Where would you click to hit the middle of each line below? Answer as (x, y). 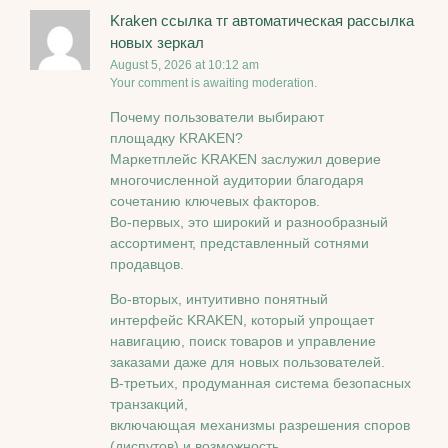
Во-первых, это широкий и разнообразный (249, 221)
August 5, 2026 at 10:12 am (184, 65)
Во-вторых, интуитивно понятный (219, 299)
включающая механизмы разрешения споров (260, 425)
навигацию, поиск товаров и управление (243, 341)
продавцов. (147, 263)
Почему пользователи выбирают (217, 116)
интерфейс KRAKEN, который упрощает (242, 320)
